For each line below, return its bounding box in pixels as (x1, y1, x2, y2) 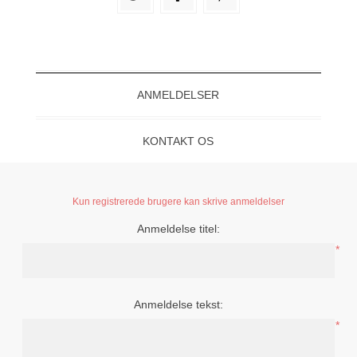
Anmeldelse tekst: (133, 298, 223, 312)
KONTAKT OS (143, 135, 214, 148)
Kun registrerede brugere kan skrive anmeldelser (72, 196, 284, 208)
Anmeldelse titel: (136, 222, 220, 236)
